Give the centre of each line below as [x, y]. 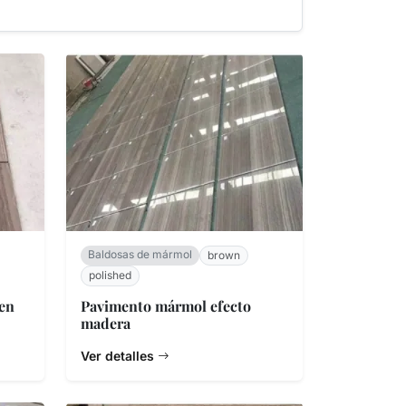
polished [110, 275]
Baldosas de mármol [140, 254]
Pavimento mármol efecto [166, 305]
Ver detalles [119, 355]
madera [106, 323]
